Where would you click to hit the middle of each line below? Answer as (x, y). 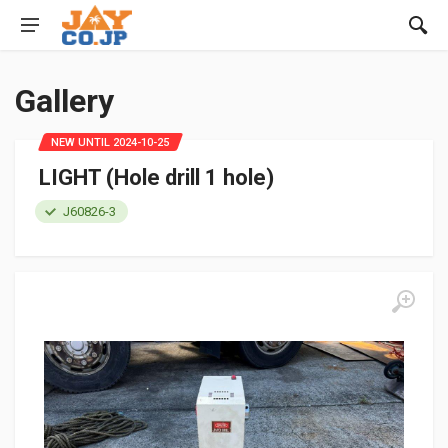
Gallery (64, 101)
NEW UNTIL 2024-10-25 (110, 142)
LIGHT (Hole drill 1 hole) (156, 177)
